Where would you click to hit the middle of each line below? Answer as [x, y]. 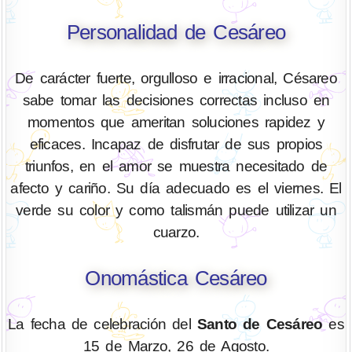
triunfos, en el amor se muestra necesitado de [176, 166]
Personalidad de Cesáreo [176, 32]
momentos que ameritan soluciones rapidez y [176, 122]
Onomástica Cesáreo [176, 279]
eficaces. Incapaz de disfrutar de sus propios [176, 144]
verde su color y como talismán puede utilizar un [176, 210]
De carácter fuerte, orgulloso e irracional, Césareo [176, 78]
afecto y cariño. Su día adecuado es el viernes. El [176, 188]
